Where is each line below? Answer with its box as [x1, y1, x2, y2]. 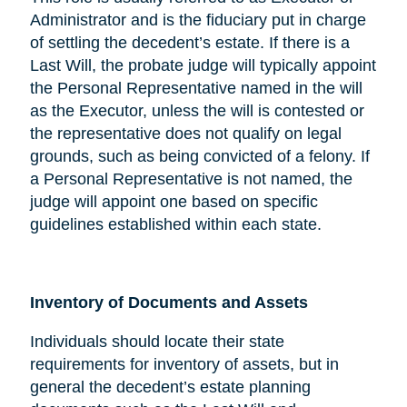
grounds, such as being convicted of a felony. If [29, 146, 370, 165]
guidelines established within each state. [29, 214, 322, 233]
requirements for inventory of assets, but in [29, 354, 339, 373]
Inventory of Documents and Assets [29, 293, 308, 312]
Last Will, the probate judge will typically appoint [29, 55, 376, 74]
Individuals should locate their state [29, 332, 284, 351]
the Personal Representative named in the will [29, 78, 362, 97]
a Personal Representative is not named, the [29, 169, 352, 188]
